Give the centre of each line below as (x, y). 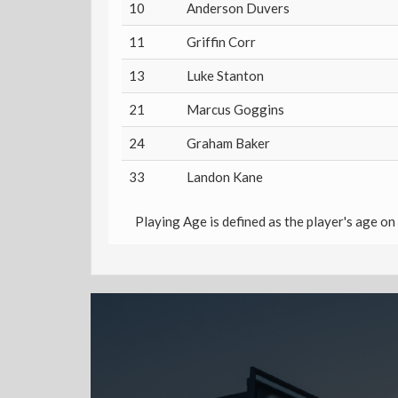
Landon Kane (225, 177)
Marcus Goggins (235, 109)
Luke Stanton (225, 76)
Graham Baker (228, 143)
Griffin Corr (221, 42)
